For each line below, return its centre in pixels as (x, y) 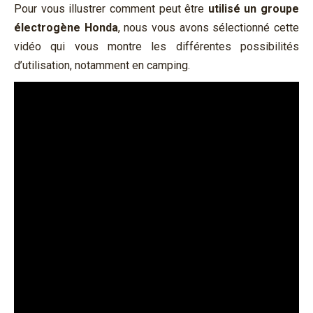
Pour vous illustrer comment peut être (111, 8)
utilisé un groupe (253, 8)
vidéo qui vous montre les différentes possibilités (156, 46)
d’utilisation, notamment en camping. (102, 65)
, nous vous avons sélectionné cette (209, 27)
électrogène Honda (66, 27)
